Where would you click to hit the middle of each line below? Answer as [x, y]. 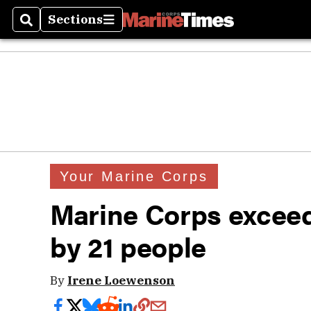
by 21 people [128, 246]
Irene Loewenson [121, 280]
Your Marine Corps [134, 176]
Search [43, 28]
